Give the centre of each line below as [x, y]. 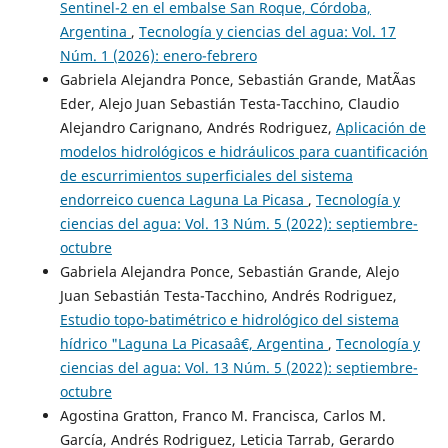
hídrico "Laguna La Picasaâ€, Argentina [193, 344]
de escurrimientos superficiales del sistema [206, 176]
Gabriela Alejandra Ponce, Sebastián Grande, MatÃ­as [237, 80]
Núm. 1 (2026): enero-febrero [158, 56]
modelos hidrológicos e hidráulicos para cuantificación [243, 152]
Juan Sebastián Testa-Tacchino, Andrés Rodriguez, [228, 296]
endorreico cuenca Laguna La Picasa [183, 200]
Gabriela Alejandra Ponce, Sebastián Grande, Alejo [229, 272]
